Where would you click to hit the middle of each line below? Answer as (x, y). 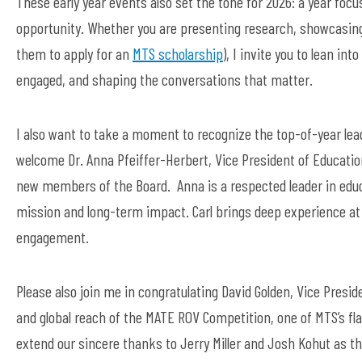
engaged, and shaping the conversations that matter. (164, 79)
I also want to (55, 133)
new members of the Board (92, 185)
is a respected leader (265, 185)
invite (256, 53)
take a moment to (145, 133)
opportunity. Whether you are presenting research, (158, 27)
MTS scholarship (178, 53)
